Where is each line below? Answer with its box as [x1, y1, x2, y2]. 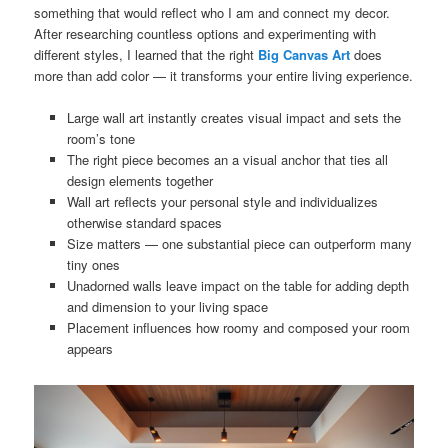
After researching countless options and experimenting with [34, 23, 377, 43]
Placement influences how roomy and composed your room [66, 318, 410, 338]
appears [66, 339, 113, 359]
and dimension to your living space [66, 297, 268, 317]
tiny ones [66, 255, 120, 275]
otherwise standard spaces [66, 213, 222, 233]
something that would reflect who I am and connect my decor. [34, 2, 391, 22]
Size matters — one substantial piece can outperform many [66, 234, 412, 254]
